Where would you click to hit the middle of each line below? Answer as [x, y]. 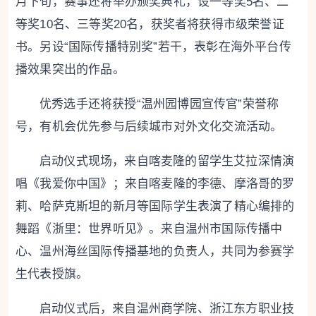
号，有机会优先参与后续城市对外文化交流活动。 [149, 127]
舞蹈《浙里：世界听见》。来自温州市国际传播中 [149, 229]
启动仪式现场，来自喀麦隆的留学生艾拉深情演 [167, 162]
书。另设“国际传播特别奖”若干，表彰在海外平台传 [153, 47]
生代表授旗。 [52, 274]
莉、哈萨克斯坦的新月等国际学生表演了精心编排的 [155, 207]
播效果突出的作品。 [70, 70]
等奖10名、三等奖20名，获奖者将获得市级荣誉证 [150, 25]
